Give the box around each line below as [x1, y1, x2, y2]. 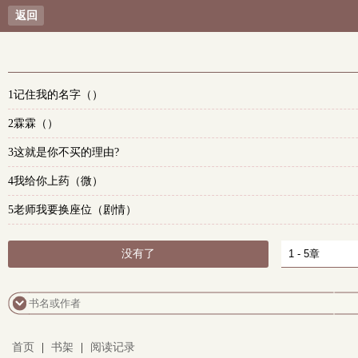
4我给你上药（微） [8, 175, 103, 187]
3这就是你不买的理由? [8, 146, 119, 158]
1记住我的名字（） [8, 89, 103, 101]
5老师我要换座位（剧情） [8, 204, 137, 216]
